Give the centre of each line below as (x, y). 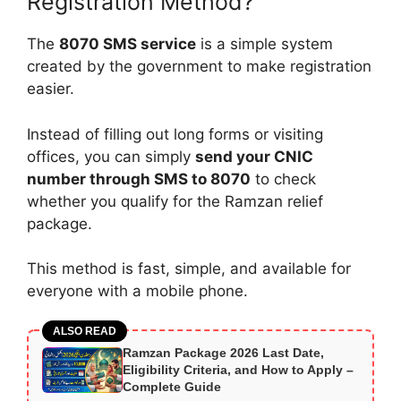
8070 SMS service (128, 44)
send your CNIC (254, 156)
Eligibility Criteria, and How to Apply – (238, 370)
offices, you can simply (111, 156)
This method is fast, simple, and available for (189, 269)
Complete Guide (172, 387)
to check (283, 179)
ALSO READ (85, 332)
